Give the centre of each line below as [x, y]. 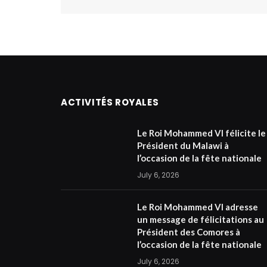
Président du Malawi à [183, 145]
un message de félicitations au [201, 219]
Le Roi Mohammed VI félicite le [201, 133]
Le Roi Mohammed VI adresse [198, 207]
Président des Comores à [189, 232]
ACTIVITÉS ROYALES [110, 102]
